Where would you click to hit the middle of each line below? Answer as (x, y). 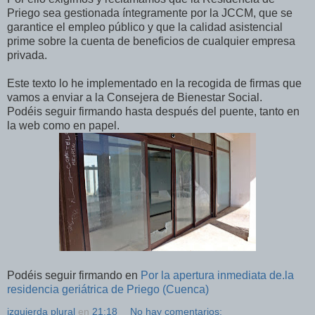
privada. (27, 55)
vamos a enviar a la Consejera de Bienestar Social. (135, 97)
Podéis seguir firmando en (74, 275)
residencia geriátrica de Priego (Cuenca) (108, 289)
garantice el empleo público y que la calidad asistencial (145, 27)
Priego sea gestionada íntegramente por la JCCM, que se (150, 13)
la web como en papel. (63, 125)
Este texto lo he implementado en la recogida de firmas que (154, 83)
